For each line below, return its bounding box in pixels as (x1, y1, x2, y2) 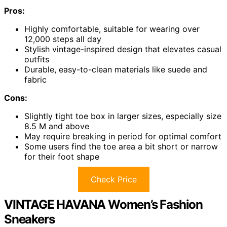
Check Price (90, 174, 137, 184)
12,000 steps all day (24, 33, 101, 44)
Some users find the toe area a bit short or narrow (24, 141, 218, 152)
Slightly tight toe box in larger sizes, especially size (24, 110, 221, 121)
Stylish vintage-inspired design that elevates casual (24, 44, 221, 54)
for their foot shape (24, 151, 99, 162)
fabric (24, 74, 47, 85)
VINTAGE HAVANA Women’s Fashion (4, 197, 203, 212)
